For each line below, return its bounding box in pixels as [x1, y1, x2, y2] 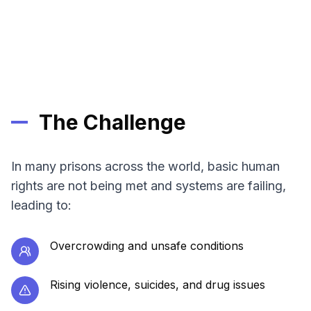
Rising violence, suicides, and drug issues [50, 278, 265, 292]
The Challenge [39, 110, 186, 135]
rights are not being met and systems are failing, [11, 178, 286, 193]
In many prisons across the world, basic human [11, 159, 280, 174]
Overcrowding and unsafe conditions [50, 239, 244, 253]
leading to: [11, 198, 72, 212]
